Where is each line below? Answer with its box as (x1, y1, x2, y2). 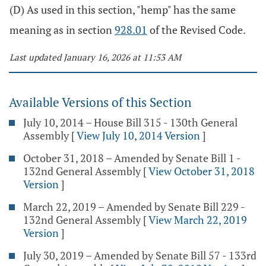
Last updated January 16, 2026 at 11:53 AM (9, 51, 181, 63)
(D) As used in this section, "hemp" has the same (9, 2, 236, 17)
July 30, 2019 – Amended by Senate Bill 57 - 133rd (23, 248, 256, 262)
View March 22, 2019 (148, 213, 247, 227)
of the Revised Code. (147, 23, 246, 37)
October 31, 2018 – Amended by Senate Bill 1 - (23, 151, 240, 165)
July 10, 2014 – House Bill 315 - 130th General (23, 115, 237, 129)
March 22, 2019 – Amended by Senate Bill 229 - (23, 199, 245, 214)
